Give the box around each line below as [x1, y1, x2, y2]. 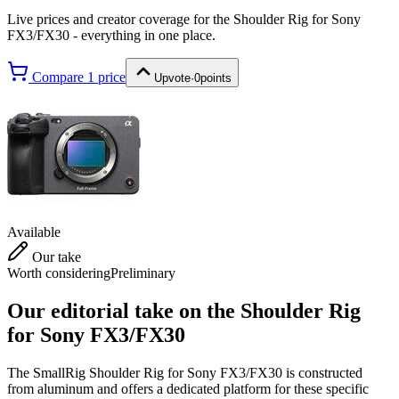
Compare [28, 69, 87, 85]
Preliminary [110, 265, 175, 281]
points [200, 70, 232, 85]
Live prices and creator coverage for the [7, 11, 233, 27]
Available [7, 224, 61, 240]
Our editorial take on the [7, 298, 240, 322]
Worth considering [7, 265, 110, 281]
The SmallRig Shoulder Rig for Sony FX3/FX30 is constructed [7, 364, 362, 380]
